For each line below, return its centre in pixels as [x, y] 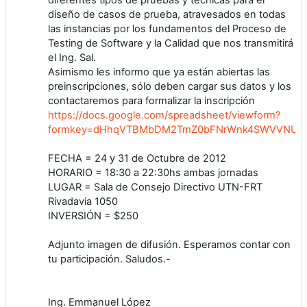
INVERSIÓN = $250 [93, 216]
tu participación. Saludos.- [109, 259]
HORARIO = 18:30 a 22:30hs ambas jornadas [153, 172]
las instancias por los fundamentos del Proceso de [167, 28]
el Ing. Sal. [72, 57]
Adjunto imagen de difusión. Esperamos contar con [169, 244]
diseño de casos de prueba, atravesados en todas [167, 14]
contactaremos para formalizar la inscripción [151, 100]
